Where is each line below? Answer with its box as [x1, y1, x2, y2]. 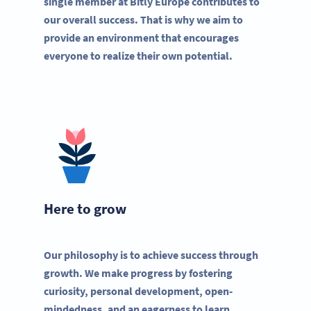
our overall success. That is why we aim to [44, 12, 243, 26]
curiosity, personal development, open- [44, 284, 233, 299]
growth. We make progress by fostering [44, 266, 233, 280]
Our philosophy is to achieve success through [44, 248, 258, 262]
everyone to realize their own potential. [44, 48, 233, 62]
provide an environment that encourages [44, 30, 239, 44]
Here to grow [44, 199, 126, 219]
